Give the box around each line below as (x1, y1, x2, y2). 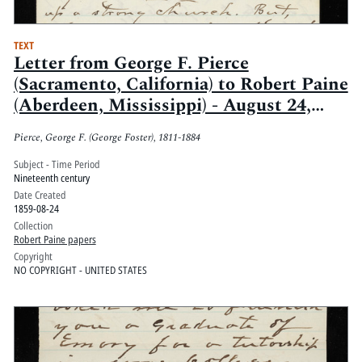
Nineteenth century (13, 170, 90, 186)
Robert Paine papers (13, 232, 96, 247)
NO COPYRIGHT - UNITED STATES (13, 263, 147, 278)
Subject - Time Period (13, 157, 100, 172)
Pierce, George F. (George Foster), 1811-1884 (13, 128, 200, 145)
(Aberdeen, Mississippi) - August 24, (13, 91, 311, 119)
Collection (13, 218, 53, 234)
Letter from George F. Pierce (13, 49, 249, 77)
